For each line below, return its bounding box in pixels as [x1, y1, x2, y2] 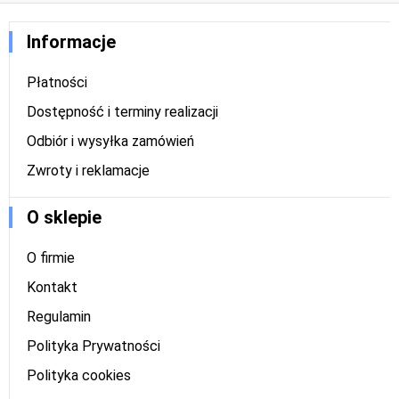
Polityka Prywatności [27, 338, 160, 354]
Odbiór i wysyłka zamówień [27, 133, 194, 150]
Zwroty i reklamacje [27, 162, 150, 179]
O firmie [27, 249, 75, 266]
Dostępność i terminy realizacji [27, 103, 218, 120]
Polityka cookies [27, 367, 131, 384]
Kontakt [27, 279, 77, 296]
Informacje [27, 31, 116, 53]
